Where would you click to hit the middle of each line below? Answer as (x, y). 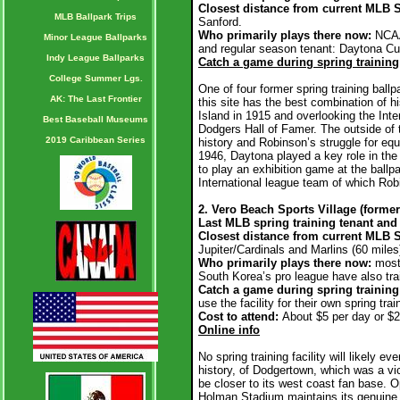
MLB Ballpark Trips (96, 17)
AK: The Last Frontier (96, 99)
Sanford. (220, 22)
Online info (229, 330)
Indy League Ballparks (96, 58)
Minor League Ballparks (96, 37)
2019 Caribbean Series (96, 140)
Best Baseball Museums (96, 119)
